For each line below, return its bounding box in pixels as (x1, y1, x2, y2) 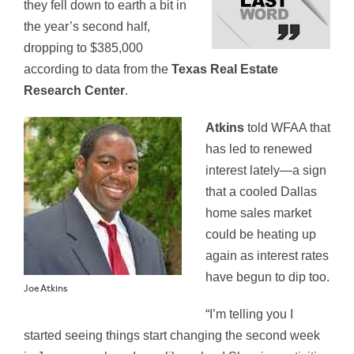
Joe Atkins (24, 283, 68, 296)
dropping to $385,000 (24, 41, 143, 55)
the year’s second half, (24, 20, 150, 34)
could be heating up (205, 228, 316, 242)
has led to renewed (205, 142, 312, 156)
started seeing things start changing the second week (24, 329, 320, 343)
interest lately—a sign (205, 164, 326, 178)
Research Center (24, 84, 125, 98)
